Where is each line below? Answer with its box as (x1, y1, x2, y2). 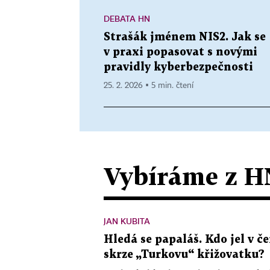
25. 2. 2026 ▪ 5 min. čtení (104, 81, 193, 90)
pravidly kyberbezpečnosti (104, 62, 253, 73)
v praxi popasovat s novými (104, 47, 257, 58)
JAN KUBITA (104, 216, 150, 227)
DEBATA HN (104, 13, 150, 24)
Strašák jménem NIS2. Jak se (104, 32, 266, 43)
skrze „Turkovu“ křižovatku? (104, 250, 265, 260)
